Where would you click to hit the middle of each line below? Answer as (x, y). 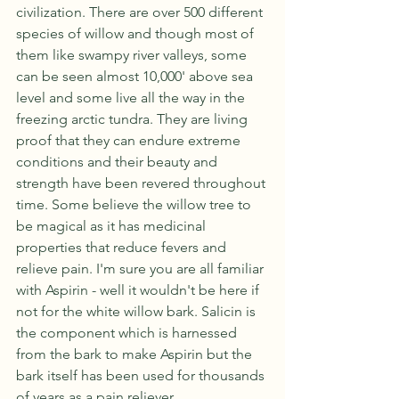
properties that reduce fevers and (123, 247)
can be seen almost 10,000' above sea (136, 76)
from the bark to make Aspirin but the (136, 354)
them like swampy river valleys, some (133, 54)
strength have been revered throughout (142, 183)
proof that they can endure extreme (130, 140)
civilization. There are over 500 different (141, 12)
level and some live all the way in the (132, 97)
